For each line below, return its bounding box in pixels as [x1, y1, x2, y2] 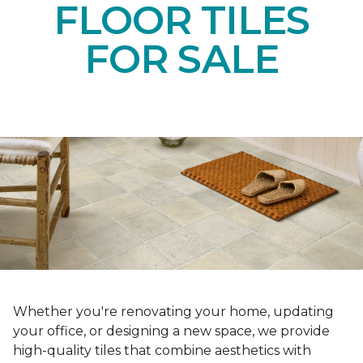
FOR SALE [84, 35, 279, 83]
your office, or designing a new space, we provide [13, 323, 330, 340]
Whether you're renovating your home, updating [13, 304, 334, 320]
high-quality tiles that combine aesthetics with [13, 343, 311, 359]
